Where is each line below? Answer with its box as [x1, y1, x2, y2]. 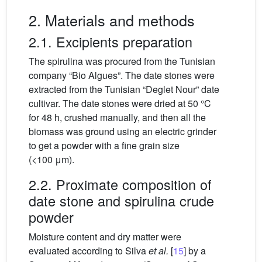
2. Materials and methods [29, 9, 195, 30]
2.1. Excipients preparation [29, 32, 192, 51]
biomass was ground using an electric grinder [29, 125, 216, 138]
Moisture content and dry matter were [29, 230, 181, 243]
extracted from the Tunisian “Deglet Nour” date [29, 82, 219, 96]
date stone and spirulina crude [29, 191, 214, 211]
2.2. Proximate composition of [29, 174, 212, 194]
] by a [184, 244, 206, 257]
